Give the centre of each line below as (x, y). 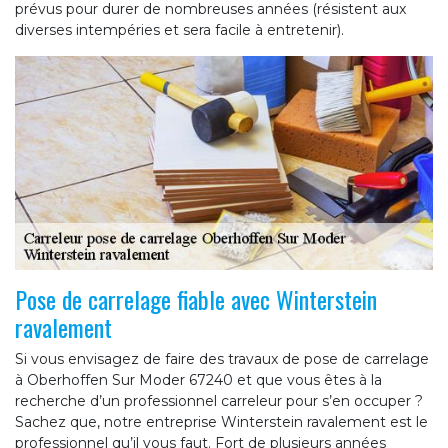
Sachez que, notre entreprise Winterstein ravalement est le (221, 422)
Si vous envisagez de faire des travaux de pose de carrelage (222, 359)
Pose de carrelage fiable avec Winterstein (196, 299)
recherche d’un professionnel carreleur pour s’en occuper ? (219, 401)
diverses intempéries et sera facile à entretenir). (179, 29)
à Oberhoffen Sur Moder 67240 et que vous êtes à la (198, 380)
